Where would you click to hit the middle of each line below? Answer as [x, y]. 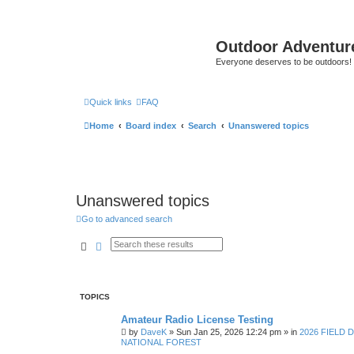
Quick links [111, 102]
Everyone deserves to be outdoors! [284, 62]
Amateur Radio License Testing [197, 320]
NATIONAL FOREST [161, 342]
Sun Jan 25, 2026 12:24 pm [229, 332]
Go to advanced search [127, 218]
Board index [151, 125]
